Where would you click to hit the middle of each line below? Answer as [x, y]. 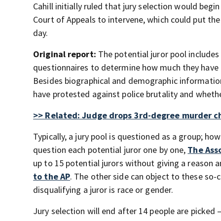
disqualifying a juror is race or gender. [103, 190]
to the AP [52, 176]
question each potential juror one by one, [110, 150]
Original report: [66, 54]
